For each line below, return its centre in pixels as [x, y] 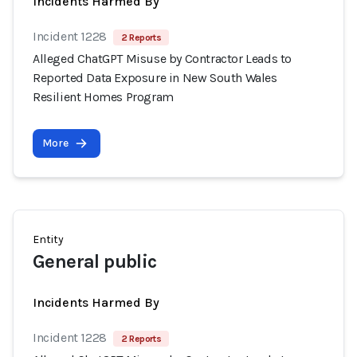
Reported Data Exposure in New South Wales [155, 78]
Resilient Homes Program [103, 97]
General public [95, 261]
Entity [48, 239]
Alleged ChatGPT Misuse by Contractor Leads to [163, 59]
